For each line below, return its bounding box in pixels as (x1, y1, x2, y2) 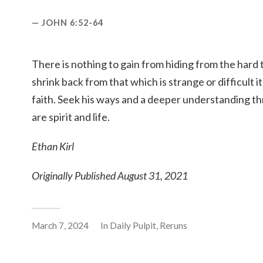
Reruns (160, 220, 187, 231)
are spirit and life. (32, 110, 110, 124)
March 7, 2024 (32, 220, 89, 231)
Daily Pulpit (110, 220, 156, 231)
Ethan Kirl (32, 140, 74, 153)
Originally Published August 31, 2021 (32, 168, 188, 182)
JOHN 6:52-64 (42, 18, 103, 28)
